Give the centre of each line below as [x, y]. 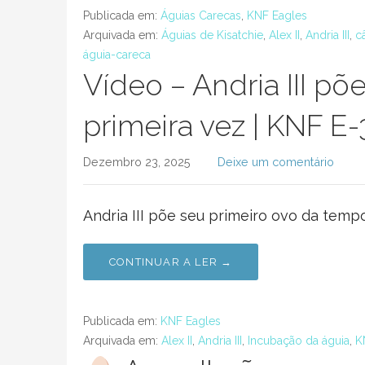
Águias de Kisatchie [212, 35]
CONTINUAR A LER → [171, 262]
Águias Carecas [201, 15]
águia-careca [117, 55]
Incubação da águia [299, 341]
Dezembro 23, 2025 [137, 162]
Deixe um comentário [275, 162]
